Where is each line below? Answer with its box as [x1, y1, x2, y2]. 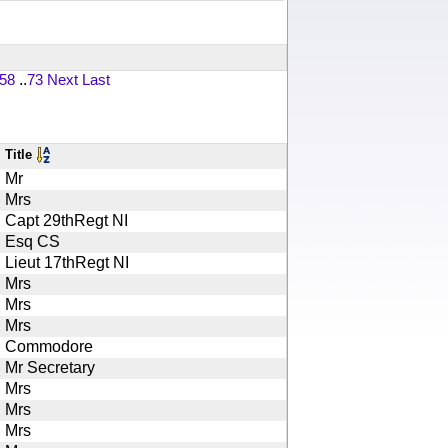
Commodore [5, 337, 93, 355]
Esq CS [5, 232, 60, 250]
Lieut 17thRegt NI [5, 253, 129, 271]
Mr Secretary [5, 358, 95, 376]
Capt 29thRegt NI [5, 211, 128, 229]
